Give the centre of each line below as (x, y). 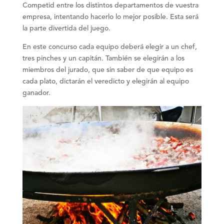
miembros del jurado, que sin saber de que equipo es (107, 70)
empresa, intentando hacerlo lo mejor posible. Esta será (110, 17)
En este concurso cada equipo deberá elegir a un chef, (109, 47)
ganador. (36, 93)
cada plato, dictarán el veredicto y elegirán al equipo (105, 81)
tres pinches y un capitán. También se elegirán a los (103, 58)
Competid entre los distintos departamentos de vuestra (110, 5)
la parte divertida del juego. (66, 28)
